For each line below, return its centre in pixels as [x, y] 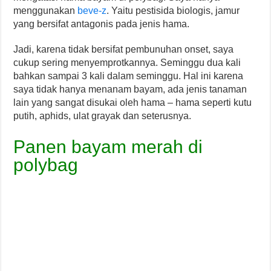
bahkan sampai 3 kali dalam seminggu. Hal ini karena [129, 76]
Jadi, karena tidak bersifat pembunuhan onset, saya [124, 49]
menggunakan [46, 10]
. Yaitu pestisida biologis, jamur [173, 10]
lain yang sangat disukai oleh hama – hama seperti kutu [133, 102]
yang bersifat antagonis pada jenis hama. [102, 24]
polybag [46, 165]
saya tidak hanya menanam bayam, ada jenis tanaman [130, 89]
